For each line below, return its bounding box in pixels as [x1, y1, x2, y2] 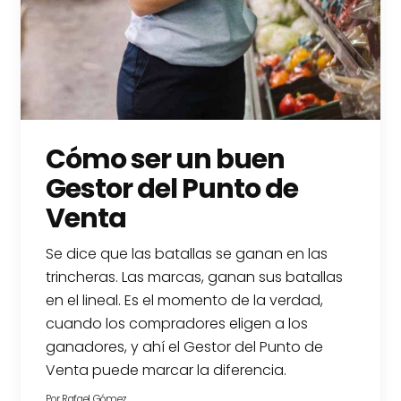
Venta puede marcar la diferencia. [46, 360, 287, 381]
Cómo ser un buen [46, 141, 286, 179]
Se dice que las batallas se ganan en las [46, 243, 328, 265]
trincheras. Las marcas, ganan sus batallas [46, 267, 344, 288]
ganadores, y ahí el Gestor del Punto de [46, 337, 324, 358]
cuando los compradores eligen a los [46, 313, 309, 335]
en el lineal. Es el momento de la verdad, [46, 290, 324, 311]
